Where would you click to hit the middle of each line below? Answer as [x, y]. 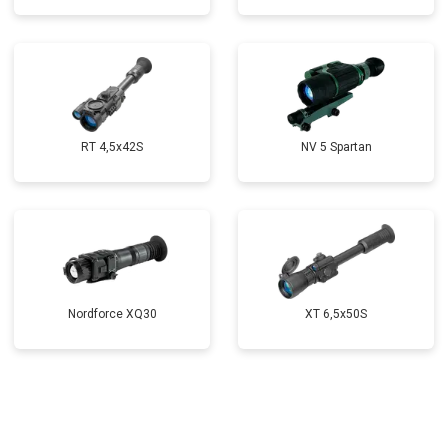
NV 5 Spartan [336, 147]
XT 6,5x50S [336, 314]
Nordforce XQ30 [112, 314]
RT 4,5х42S [112, 147]
